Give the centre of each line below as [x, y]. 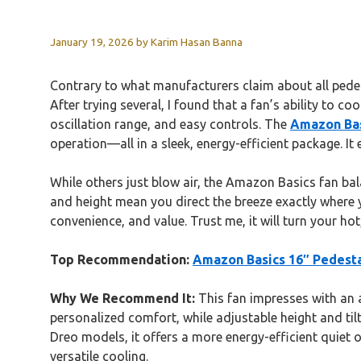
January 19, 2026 [92, 41]
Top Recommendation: [120, 259]
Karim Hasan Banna [197, 41]
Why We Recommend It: [122, 298]
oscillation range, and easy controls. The [170, 124]
